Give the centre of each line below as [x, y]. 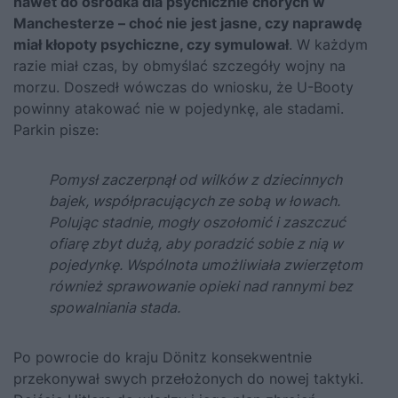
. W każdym [328, 44]
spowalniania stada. [115, 307]
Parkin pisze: [56, 129]
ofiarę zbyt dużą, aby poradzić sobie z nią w [196, 243]
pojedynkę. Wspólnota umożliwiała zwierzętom [206, 264]
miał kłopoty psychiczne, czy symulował [151, 44]
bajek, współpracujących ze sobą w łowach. [195, 200]
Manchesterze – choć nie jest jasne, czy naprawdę [188, 23]
